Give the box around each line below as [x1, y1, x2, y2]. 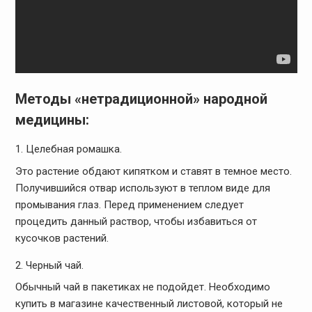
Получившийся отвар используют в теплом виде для [15, 181, 270, 194]
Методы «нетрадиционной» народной [15, 91, 267, 108]
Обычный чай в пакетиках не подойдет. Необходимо [15, 281, 270, 294]
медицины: [15, 111, 89, 129]
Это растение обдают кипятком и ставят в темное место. [15, 164, 292, 178]
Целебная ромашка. [25, 143, 122, 156]
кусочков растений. [15, 231, 109, 244]
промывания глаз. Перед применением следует [15, 198, 244, 211]
